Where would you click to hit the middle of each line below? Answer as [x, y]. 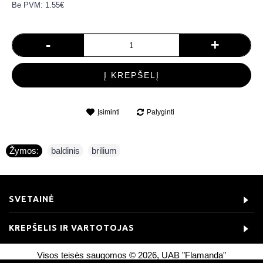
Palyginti [160, 112]
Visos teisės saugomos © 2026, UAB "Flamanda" [131, 255]
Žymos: [24, 151]
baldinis [65, 151]
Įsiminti [108, 112]
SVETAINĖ [31, 199]
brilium [104, 151]
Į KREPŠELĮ [131, 75]
